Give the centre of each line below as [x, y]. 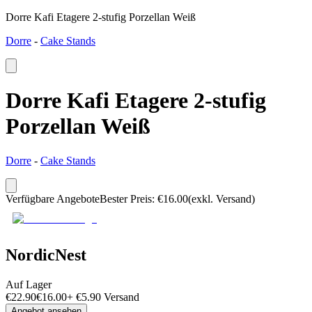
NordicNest [46, 255]
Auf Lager [29, 284]
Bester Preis [126, 198]
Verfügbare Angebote [53, 198]
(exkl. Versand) [221, 198]
